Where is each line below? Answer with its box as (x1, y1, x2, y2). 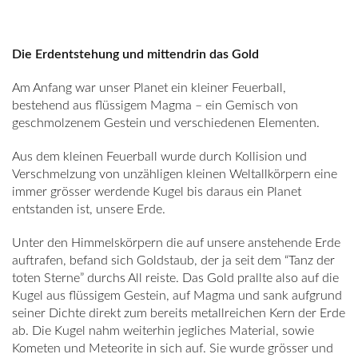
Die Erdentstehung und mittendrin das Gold (12, 48, 259, 61)
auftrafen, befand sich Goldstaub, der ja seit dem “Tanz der (12, 254, 335, 267)
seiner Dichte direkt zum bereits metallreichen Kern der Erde (12, 307, 345, 320)
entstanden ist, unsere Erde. (12, 203, 165, 216)
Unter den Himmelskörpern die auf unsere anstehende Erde (12, 237, 340, 249)
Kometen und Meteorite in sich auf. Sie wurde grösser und (12, 342, 333, 355)
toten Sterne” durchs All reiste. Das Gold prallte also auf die (12, 272, 339, 284)
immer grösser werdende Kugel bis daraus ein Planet (12, 185, 301, 198)
